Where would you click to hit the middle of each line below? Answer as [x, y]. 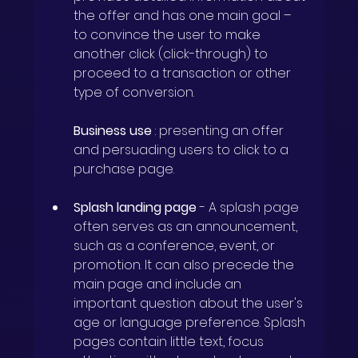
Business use [113, 131]
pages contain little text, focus [171, 342]
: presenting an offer [221, 131]
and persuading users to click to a [183, 150]
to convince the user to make [169, 35]
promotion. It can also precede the [186, 265]
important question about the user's [190, 304]
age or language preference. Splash [191, 323]
